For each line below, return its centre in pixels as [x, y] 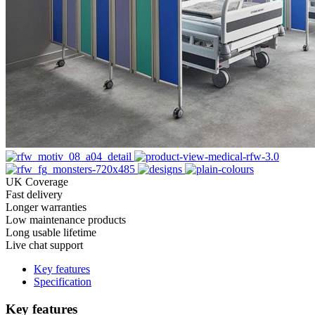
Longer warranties [46, 207]
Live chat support [44, 245]
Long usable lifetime [51, 233]
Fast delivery [34, 195]
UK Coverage [37, 182]
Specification [63, 282]
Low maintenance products [66, 220]
